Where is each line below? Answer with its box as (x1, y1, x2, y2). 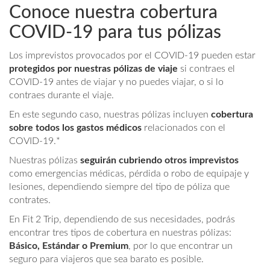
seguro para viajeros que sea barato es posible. (9, 254, 204, 265)
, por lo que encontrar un (128, 241, 233, 251)
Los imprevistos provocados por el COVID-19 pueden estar (9, 51, 256, 61)
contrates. (9, 195, 51, 206)
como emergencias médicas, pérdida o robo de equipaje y (9, 169, 249, 179)
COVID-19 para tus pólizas (9, 24, 221, 42)
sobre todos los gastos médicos (9, 123, 142, 133)
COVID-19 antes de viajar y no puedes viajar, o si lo (9, 77, 224, 87)
